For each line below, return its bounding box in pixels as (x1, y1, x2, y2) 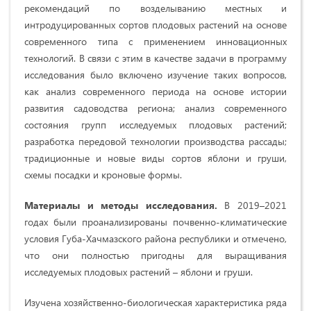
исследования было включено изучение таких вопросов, (24, 67, 287, 81)
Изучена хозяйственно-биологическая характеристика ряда (24, 295, 287, 309)
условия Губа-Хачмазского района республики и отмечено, (24, 231, 287, 245)
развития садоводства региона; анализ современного (24, 101, 287, 115)
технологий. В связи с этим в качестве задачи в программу (24, 51, 287, 65)
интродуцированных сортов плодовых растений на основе (24, 17, 287, 31)
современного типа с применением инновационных (24, 34, 287, 48)
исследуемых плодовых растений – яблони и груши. (24, 264, 253, 278)
